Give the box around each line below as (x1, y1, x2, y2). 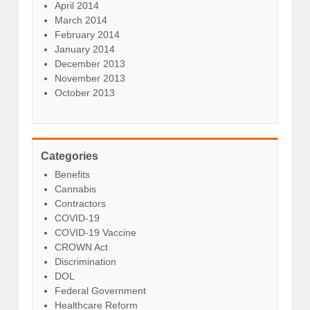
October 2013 (55, 86, 115, 98)
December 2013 (55, 57, 125, 69)
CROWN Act (55, 241, 108, 253)
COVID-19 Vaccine (55, 226, 136, 238)
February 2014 (55, 28, 120, 40)
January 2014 (55, 43, 115, 55)
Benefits (55, 168, 90, 180)
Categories (41, 149, 98, 162)
